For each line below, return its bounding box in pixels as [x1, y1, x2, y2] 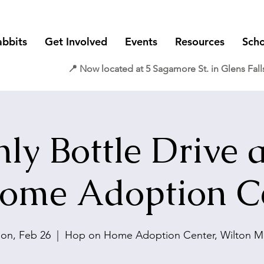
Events [125, 35, 157, 48]
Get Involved [45, 35, 107, 48]
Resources [175, 35, 225, 48]
